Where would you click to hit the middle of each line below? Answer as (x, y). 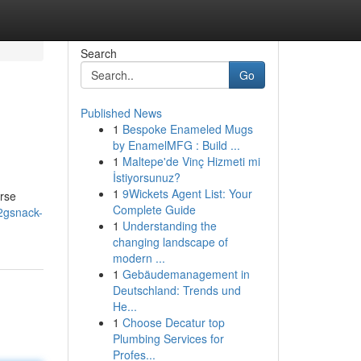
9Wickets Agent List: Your (187, 193)
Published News (121, 113)
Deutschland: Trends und (176, 290)
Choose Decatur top (173, 322)
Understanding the (169, 226)
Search (98, 53)
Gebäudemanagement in (186, 274)
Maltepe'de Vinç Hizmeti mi (191, 161)
